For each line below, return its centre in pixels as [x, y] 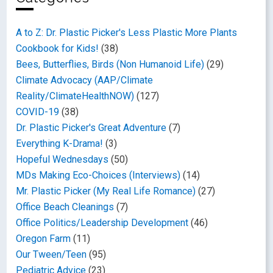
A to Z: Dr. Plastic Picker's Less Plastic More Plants [127, 32]
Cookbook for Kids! [58, 48]
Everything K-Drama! [60, 143]
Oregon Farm [44, 238]
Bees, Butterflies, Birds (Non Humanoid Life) [110, 64]
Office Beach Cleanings [65, 207]
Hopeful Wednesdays [62, 159]
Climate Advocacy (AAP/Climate [85, 80]
